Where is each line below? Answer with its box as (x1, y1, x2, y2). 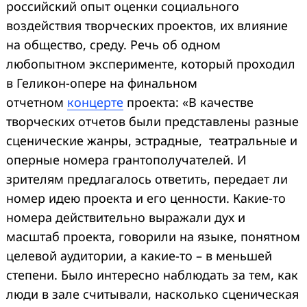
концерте (67, 93, 123, 110)
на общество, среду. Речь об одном (6, 36, 221, 53)
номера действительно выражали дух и (6, 208, 245, 225)
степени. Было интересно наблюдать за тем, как (6, 266, 298, 283)
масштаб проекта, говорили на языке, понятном (6, 228, 300, 245)
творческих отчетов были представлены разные (6, 112, 299, 130)
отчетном (6, 93, 67, 110)
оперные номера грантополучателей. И (6, 151, 247, 168)
